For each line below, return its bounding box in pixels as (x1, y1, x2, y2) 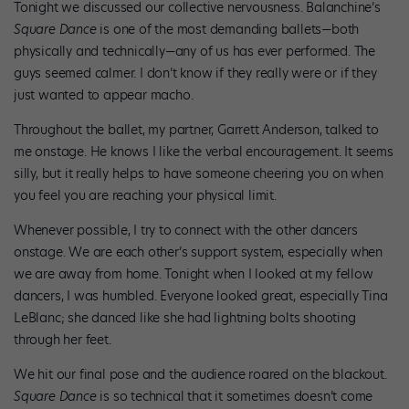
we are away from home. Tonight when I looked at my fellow (14, 264, 373, 283)
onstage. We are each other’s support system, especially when (14, 242, 383, 261)
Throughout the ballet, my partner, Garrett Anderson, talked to (14, 120, 379, 139)
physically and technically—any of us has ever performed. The (14, 41, 375, 60)
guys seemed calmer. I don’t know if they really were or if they (14, 63, 377, 82)
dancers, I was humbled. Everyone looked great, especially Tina (14, 286, 388, 305)
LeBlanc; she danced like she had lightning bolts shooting (14, 308, 356, 327)
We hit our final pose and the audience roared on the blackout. (14, 364, 387, 383)
